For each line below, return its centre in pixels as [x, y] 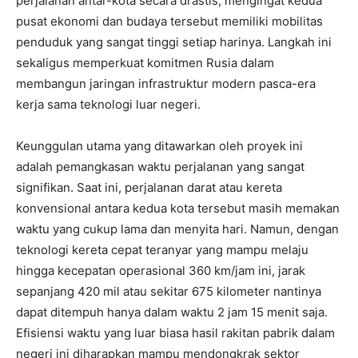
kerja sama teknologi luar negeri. [108, 104]
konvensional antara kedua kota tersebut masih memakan [178, 208]
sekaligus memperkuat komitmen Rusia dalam [145, 62]
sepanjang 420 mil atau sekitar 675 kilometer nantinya [169, 291]
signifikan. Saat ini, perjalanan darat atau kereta [149, 187]
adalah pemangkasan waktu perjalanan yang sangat [160, 166]
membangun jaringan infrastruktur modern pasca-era [166, 83]
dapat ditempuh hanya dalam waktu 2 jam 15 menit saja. [172, 312]
